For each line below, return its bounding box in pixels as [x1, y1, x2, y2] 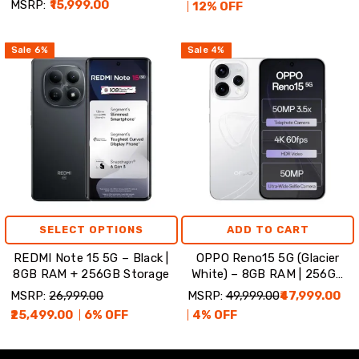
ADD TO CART [226, 224, 309, 236]
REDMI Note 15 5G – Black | [13, 251, 169, 266]
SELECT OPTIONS [38, 224, 143, 236]
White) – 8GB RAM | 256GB [192, 267, 345, 282]
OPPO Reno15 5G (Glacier [196, 251, 340, 266]
